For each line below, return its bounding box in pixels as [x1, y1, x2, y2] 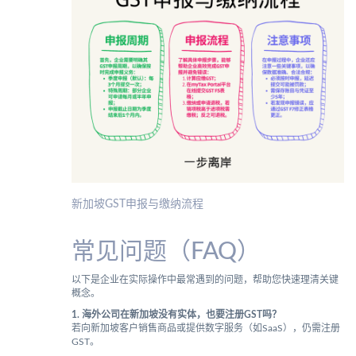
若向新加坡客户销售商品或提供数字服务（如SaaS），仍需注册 [71, 323, 340, 334]
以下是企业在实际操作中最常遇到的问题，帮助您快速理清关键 [71, 275, 339, 285]
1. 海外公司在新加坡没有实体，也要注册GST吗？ [71, 310, 281, 320]
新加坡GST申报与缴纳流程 [71, 199, 203, 211]
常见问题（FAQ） [71, 240, 261, 265]
